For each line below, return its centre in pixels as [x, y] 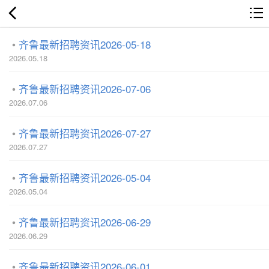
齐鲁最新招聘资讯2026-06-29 [85, 222]
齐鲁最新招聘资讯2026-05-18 [85, 44]
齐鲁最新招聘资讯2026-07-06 [85, 89]
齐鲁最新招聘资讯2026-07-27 [85, 133]
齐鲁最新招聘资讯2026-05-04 [85, 177]
